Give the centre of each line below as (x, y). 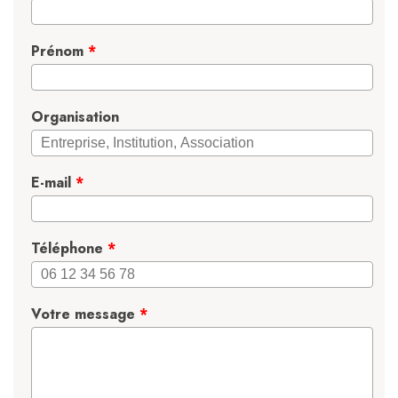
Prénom (60, 51)
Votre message (85, 314)
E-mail (53, 183)
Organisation (75, 117)
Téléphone (69, 248)
